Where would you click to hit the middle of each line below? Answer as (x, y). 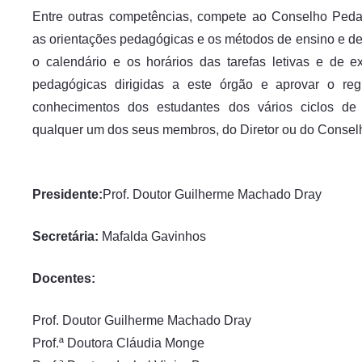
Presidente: (67, 194)
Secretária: (67, 236)
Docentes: (64, 278)
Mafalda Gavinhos (154, 236)
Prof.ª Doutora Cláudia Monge (118, 343)
